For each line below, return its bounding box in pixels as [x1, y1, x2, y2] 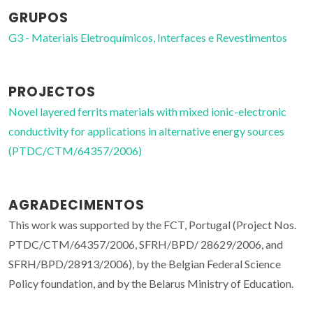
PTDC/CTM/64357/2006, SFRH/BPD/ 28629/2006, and [8, 238, 283, 252]
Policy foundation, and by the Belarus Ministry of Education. [8, 277, 293, 291]
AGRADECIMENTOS [8, 196, 145, 215]
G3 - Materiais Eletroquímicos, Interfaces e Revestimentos [8, 31, 287, 45]
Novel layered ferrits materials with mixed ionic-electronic [8, 105, 286, 119]
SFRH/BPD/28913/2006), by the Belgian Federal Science [8, 257, 281, 271]
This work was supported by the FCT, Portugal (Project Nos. [8, 218, 296, 232]
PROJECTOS [8, 82, 96, 102]
